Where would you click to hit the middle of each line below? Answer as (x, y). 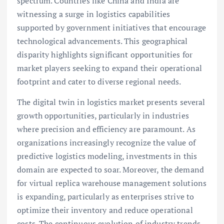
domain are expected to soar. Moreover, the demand (110, 169)
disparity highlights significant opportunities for (105, 54)
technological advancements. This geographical (102, 41)
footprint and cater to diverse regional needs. (99, 81)
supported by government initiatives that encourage (112, 27)
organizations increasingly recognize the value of (106, 142)
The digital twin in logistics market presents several (111, 102)
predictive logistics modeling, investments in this (107, 156)
